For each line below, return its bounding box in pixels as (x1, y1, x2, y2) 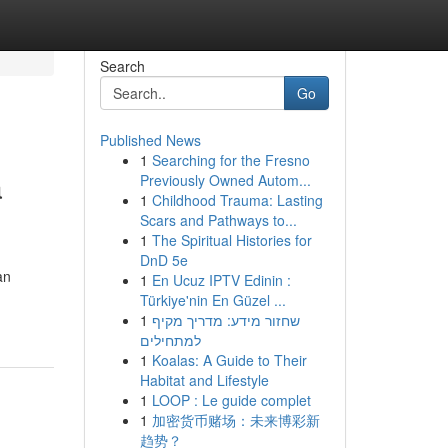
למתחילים (139, 330, 201, 350)
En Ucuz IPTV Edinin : (151, 270, 291, 290)
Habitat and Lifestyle (139, 370, 269, 390)
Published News (99, 130, 201, 150)
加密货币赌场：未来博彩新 (151, 410, 320, 430)
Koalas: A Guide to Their (151, 350, 307, 370)
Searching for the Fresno (151, 150, 310, 170)
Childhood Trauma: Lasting (151, 190, 323, 210)
